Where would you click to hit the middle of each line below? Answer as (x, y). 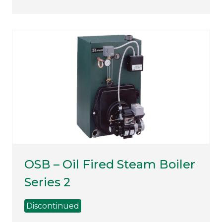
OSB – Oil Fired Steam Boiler (110, 164)
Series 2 (47, 182)
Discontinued (53, 206)
